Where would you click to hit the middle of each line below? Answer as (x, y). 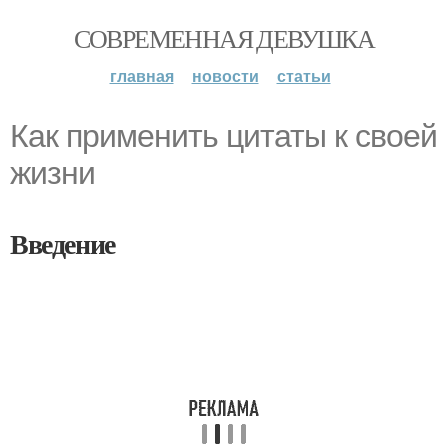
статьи (303, 75)
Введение (62, 243)
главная (141, 75)
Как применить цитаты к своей (223, 136)
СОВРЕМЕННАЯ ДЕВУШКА (224, 38)
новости (225, 75)
